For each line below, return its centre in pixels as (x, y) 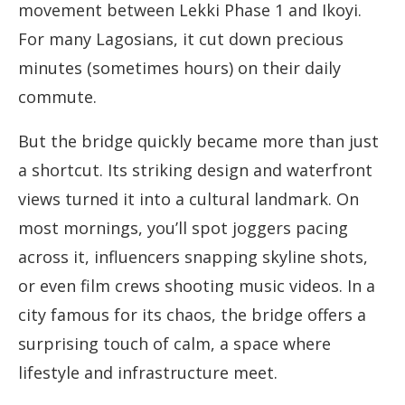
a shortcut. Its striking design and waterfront (195, 170)
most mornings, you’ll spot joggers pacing (183, 228)
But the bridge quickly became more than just (198, 141)
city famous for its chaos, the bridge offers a (192, 315)
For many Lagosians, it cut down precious (181, 39)
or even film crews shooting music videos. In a (197, 286)
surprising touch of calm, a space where (174, 344)
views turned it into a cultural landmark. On (188, 199)
